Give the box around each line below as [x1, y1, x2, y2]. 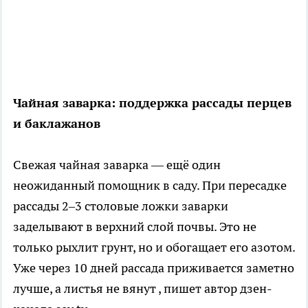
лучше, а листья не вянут [13, 280, 158, 297]
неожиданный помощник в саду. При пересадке [13, 177, 287, 194]
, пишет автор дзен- [158, 280, 272, 297]
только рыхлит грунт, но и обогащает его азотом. [13, 239, 295, 256]
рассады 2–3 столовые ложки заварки [13, 198, 228, 214]
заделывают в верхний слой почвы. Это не [13, 219, 256, 235]
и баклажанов [13, 115, 100, 132]
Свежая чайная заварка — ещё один [13, 157, 221, 173]
